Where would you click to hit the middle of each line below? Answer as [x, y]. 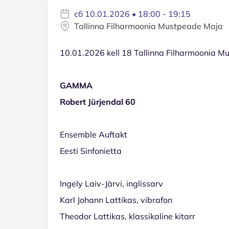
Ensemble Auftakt [94, 134]
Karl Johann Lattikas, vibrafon [116, 200]
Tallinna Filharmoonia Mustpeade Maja [148, 26]
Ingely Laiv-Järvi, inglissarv [111, 183]
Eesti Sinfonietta [91, 151]
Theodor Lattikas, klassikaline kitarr [128, 216]
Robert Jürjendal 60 [98, 101]
